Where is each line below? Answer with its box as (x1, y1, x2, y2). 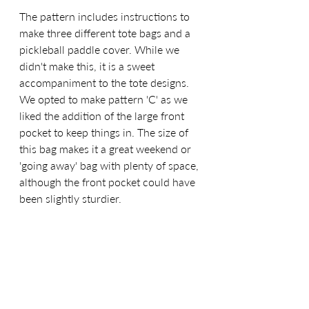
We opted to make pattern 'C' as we (19, 92, 190, 106)
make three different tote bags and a (19, 26, 193, 39)
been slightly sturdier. (19, 191, 124, 205)
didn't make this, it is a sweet (19, 59, 157, 72)
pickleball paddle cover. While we (19, 42, 182, 56)
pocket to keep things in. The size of (19, 125, 191, 139)
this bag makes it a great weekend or (19, 141, 194, 155)
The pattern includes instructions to (19, 9, 192, 23)
